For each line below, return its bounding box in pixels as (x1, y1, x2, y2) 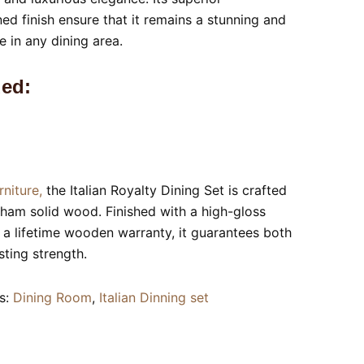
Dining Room (13, 289, 92, 305)
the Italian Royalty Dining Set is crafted (42, 182, 287, 198)
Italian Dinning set (99, 289, 209, 305)
